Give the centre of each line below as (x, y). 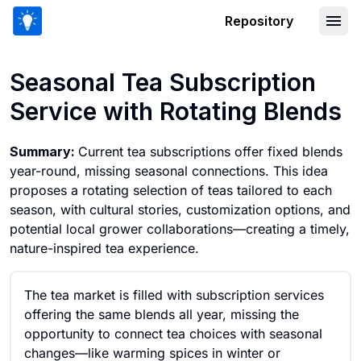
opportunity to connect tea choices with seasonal (173, 334)
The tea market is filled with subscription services (174, 295)
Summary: (44, 151)
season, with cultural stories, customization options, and (180, 210)
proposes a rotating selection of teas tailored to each (171, 190)
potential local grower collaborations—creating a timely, (180, 229)
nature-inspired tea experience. (104, 248)
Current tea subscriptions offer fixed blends (210, 151)
